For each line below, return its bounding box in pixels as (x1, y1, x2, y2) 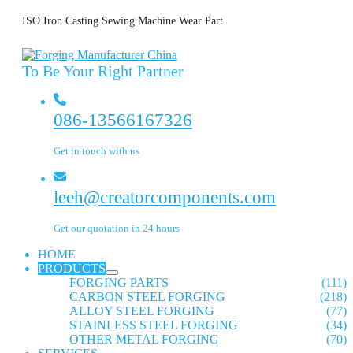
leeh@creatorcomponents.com (54, 187, 276, 207)
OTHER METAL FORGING (69, 333, 219, 346)
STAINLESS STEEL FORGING (69, 318, 238, 332)
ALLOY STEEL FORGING (69, 304, 214, 318)
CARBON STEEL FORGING (69, 290, 225, 303)
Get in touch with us (54, 145, 139, 157)
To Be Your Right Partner (22, 62, 184, 80)
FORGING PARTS (69, 276, 169, 289)
